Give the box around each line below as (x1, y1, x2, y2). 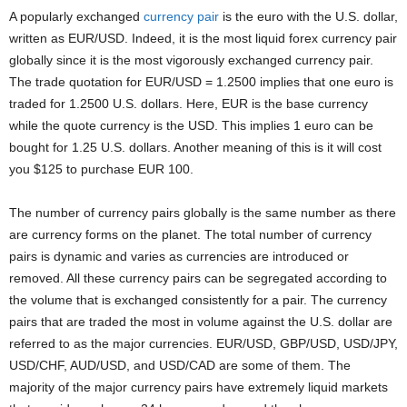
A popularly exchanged (9, 9, 144, 25)
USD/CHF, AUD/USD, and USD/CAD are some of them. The (9, 358, 351, 373)
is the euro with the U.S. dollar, (219, 9, 398, 25)
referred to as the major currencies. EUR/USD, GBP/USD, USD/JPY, (9, 336, 398, 352)
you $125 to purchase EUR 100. (9, 162, 194, 177)
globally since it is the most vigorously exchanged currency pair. (9, 53, 373, 68)
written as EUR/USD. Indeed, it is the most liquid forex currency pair (9, 31, 397, 46)
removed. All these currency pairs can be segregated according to (9, 271, 387, 286)
